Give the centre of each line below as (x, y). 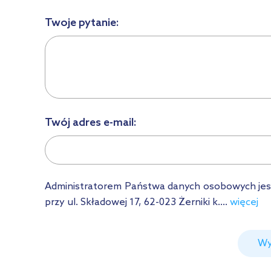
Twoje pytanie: (82, 23)
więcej (244, 202)
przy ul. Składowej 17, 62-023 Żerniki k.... (137, 202)
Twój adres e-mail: (91, 122)
